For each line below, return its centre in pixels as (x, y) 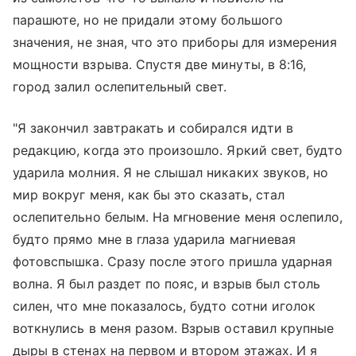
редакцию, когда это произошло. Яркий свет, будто (178, 151)
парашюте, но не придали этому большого (148, 20)
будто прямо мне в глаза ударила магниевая (154, 240)
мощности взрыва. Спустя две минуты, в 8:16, (160, 65)
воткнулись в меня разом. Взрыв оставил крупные (174, 329)
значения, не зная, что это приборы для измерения (175, 43)
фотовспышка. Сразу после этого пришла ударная (173, 262)
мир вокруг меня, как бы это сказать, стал (149, 195)
